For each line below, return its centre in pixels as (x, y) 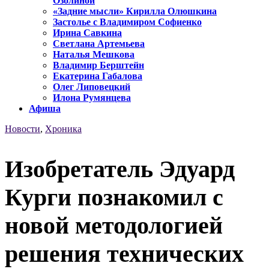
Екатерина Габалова (98, 76)
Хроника (63, 129)
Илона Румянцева (92, 98)
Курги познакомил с (114, 197)
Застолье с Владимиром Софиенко (127, 22)
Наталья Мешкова (94, 55)
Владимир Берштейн (98, 65)
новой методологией (114, 225)
